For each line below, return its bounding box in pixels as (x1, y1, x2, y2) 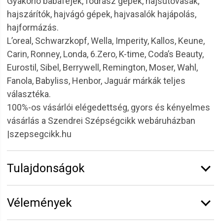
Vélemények (7, 196, 72, 210)
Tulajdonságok (7, 161, 85, 175)
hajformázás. (7, 22, 59, 33)
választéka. (7, 89, 51, 99)
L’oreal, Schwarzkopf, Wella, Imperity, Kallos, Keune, (7, 36, 205, 46)
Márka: (13, 187, 38, 197)
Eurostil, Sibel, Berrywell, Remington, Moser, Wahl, (7, 62, 198, 73)
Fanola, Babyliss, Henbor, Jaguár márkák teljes (7, 75, 185, 86)
